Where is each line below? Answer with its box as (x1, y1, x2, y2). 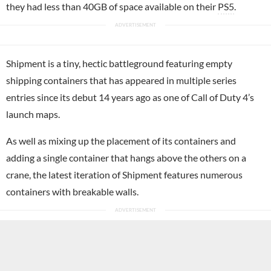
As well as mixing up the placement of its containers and (6, 134, 236, 146)
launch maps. (6, 108, 60, 120)
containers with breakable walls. (6, 185, 139, 197)
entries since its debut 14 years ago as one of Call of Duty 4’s (6, 91, 254, 103)
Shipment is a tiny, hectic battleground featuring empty (6, 57, 232, 69)
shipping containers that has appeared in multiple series (6, 74, 237, 86)
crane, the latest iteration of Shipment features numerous (6, 168, 243, 180)
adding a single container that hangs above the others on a (6, 151, 246, 163)
